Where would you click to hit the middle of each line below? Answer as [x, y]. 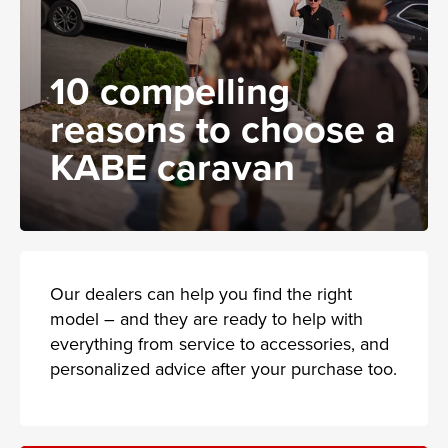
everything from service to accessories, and [219, 343]
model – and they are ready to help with [206, 318]
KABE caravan [172, 166]
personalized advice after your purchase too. [223, 368]
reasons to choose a [223, 128]
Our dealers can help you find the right [201, 293]
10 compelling [170, 90]
